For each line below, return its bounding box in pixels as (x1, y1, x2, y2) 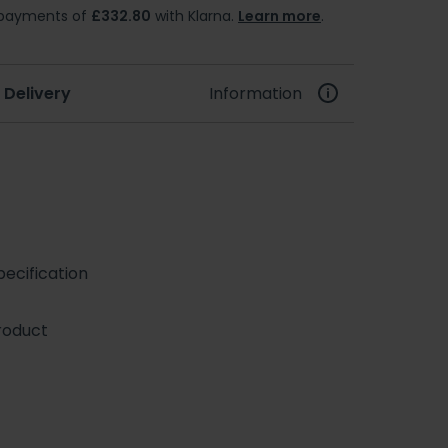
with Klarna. (151, 5, 238, 26)
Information (209, 81, 302, 105)
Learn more (238, 5, 321, 26)
